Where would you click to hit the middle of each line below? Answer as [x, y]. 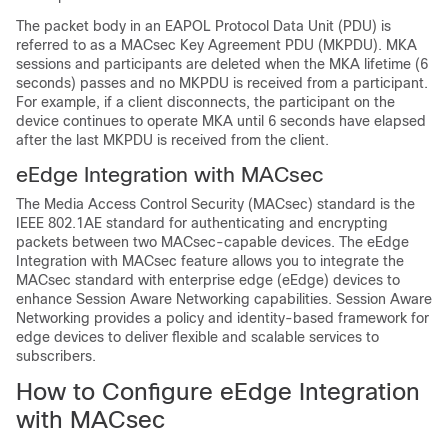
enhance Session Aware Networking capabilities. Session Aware [224, 299]
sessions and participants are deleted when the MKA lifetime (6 [222, 64]
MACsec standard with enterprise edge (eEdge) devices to [208, 280]
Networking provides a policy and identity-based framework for [222, 318]
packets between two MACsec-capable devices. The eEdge [212, 242]
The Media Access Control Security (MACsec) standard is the [215, 204]
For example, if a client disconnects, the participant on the [205, 102]
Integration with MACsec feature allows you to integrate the [210, 261]
